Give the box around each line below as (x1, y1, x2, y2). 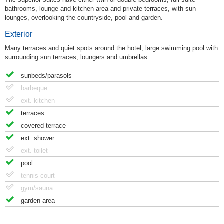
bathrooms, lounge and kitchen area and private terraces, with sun (5, 5, 196, 13)
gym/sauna (21, 184, 53, 192)
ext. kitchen (21, 97, 55, 105)
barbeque (21, 84, 47, 92)
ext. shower (21, 134, 54, 142)
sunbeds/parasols (21, 72, 72, 80)
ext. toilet (21, 147, 48, 155)
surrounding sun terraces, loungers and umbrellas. (5, 53, 149, 61)
